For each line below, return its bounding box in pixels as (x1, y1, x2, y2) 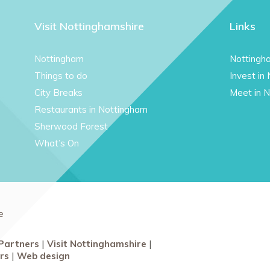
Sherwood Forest (34, 120, 108, 132)
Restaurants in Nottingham (34, 103, 148, 115)
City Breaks (34, 86, 83, 98)
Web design (17, 250, 70, 262)
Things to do (34, 69, 88, 81)
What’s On (34, 137, 80, 149)
